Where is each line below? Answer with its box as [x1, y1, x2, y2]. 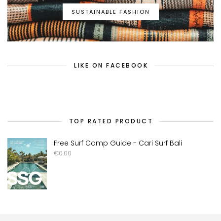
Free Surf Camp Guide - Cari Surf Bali [54, 138, 182, 148]
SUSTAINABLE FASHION [71, 8, 150, 16]
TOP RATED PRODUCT [69, 117, 153, 126]
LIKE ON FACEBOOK [74, 61, 148, 70]
